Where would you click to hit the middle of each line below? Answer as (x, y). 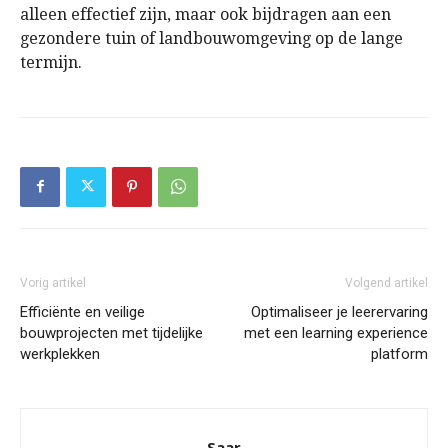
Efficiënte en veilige (82, 311)
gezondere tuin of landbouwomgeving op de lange (211, 38)
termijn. (51, 62)
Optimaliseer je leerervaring (339, 311)
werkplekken (60, 353)
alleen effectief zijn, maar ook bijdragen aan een (205, 14)
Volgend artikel (386, 282)
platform (399, 353)
